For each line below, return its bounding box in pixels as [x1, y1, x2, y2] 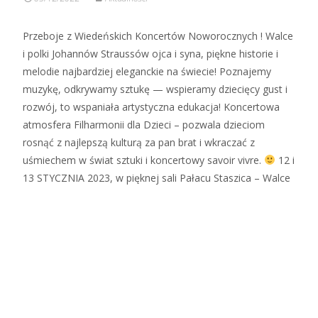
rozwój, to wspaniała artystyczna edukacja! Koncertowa [23, 99, 280, 114]
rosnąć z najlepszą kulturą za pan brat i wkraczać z [23, 135, 255, 149]
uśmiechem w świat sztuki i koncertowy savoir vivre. [23, 153, 264, 167]
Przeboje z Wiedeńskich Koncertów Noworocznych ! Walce [23, 28, 293, 43]
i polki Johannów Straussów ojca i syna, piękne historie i [23, 46, 278, 60]
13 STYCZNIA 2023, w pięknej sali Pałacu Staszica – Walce [23, 170, 290, 185]
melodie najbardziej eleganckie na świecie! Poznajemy [23, 64, 271, 78]
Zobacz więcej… [23, 197, 103, 211]
